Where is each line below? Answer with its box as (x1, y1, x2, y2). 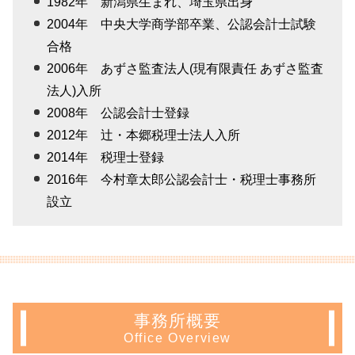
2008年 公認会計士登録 (47, 106, 190, 120)
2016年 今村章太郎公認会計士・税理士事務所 (47, 173, 317, 187)
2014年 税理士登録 (47, 151, 165, 165)
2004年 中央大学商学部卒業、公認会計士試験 (47, 17, 317, 32)
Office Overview (124, 330, 231, 345)
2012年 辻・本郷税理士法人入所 (47, 128, 241, 143)
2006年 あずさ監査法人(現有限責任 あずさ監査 (47, 62, 324, 76)
